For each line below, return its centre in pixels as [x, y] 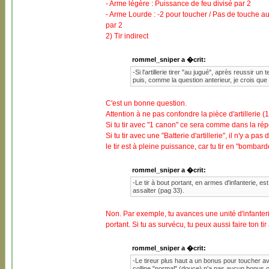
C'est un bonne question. [146, 103]
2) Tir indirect [127, 36]
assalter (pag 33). [158, 190]
